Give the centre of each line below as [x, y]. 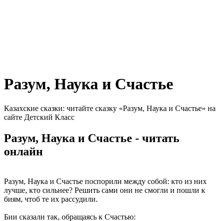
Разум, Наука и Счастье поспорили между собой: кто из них [105, 181]
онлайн [23, 151]
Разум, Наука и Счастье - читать [92, 138]
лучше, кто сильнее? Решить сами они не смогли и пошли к [105, 190]
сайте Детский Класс [39, 117]
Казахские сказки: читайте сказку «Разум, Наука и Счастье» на [110, 108]
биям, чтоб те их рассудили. [51, 199]
